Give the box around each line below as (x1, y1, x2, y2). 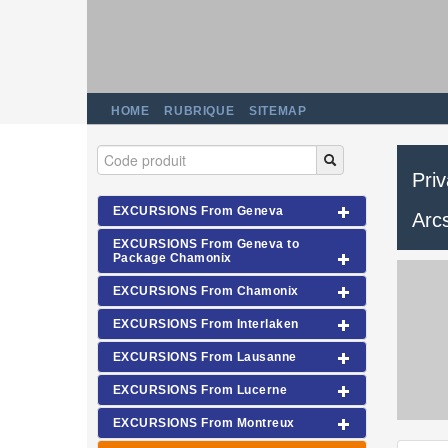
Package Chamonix (113, 251, 232, 265)
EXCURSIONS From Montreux (113, 416, 295, 430)
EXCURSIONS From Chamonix (113, 284, 299, 298)
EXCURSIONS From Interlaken (113, 317, 299, 331)
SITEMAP (249, 104, 307, 118)
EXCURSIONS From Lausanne (113, 350, 297, 364)
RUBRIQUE (164, 104, 235, 118)
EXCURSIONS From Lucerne (113, 383, 288, 397)
